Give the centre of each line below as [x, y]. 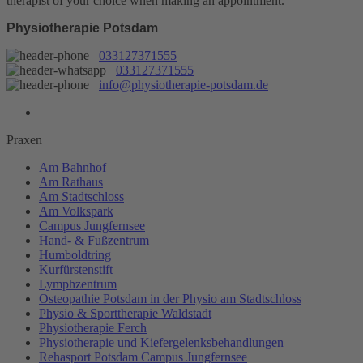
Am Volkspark [76, 211]
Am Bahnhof [73, 167]
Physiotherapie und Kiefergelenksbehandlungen [161, 342]
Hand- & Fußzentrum [94, 240]
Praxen [24, 139]
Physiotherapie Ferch [93, 327]
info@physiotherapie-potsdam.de [184, 84]
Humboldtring [75, 254]
